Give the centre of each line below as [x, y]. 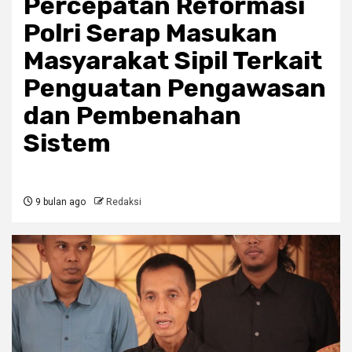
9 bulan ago [59, 202]
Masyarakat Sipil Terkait [173, 61]
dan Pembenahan [132, 116]
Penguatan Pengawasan [175, 88]
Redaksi [124, 202]
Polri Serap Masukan [150, 33]
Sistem [67, 143]
